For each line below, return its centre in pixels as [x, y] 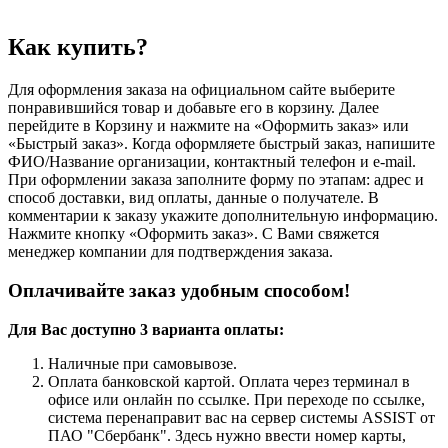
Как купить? [78, 47]
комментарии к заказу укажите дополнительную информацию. [223, 216]
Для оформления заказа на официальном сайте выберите [201, 90]
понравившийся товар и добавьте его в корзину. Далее [193, 108]
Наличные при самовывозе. [142, 363]
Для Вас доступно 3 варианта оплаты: [146, 329]
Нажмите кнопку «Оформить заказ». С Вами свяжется [193, 234]
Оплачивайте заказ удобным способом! [179, 291]
